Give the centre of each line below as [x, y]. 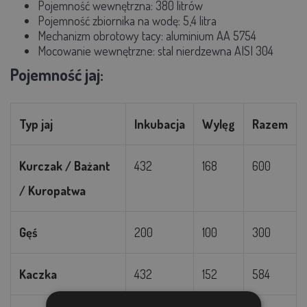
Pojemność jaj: [57, 74]
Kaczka [38, 274]
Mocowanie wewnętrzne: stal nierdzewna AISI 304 [156, 50]
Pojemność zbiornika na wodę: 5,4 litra [127, 20]
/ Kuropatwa [52, 190]
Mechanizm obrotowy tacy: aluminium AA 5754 [147, 35]
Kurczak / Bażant [65, 165]
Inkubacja [160, 124]
